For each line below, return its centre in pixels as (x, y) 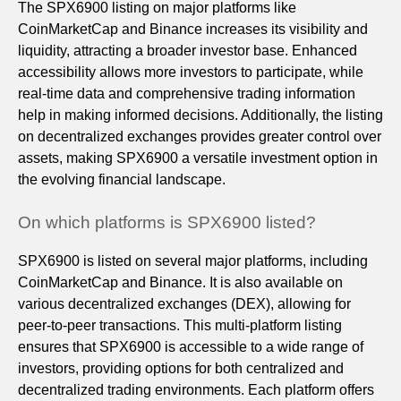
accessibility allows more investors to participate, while (191, 73)
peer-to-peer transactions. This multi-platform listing (180, 326)
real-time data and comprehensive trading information (187, 94)
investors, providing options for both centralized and (181, 369)
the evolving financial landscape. (122, 180)
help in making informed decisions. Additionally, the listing (200, 115)
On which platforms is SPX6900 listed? (167, 223)
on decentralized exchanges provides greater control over (200, 137)
